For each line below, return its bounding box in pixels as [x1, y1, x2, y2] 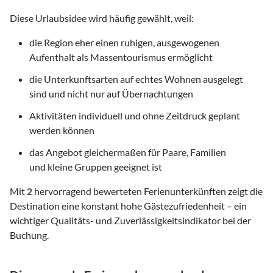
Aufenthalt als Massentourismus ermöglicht [29, 51, 213, 63]
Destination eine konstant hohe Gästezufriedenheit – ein [10, 199, 247, 211]
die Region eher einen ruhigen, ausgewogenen [29, 36, 219, 48]
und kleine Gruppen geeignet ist [29, 160, 162, 172]
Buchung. [10, 229, 49, 241]
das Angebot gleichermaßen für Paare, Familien [29, 146, 226, 158]
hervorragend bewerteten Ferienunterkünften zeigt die [32, 185, 263, 197]
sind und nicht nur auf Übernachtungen [29, 87, 193, 99]
